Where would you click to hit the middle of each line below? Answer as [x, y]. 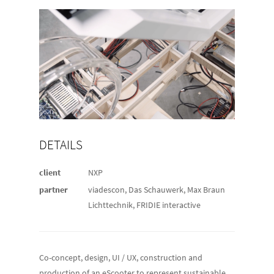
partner [54, 190]
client [50, 172]
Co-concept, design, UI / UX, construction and [121, 257]
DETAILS [61, 145]
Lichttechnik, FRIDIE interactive [144, 205]
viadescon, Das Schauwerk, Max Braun [157, 189]
